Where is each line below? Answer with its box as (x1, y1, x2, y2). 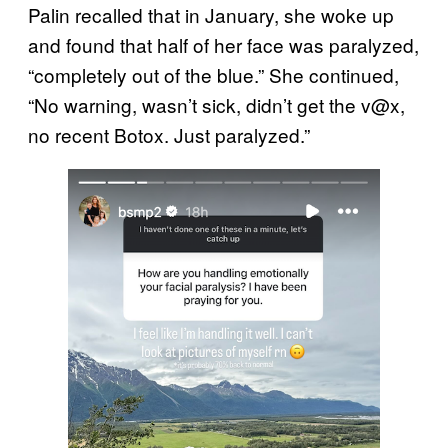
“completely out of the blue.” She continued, (28, 60, 399, 88)
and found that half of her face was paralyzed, (28, 30, 419, 58)
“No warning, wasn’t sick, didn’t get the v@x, (28, 90, 405, 118)
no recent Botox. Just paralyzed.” (28, 120, 310, 148)
